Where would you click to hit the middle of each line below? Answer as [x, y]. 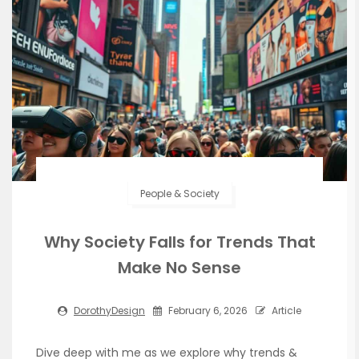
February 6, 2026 [207, 310]
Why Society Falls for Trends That [179, 242]
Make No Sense [179, 267]
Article [285, 310]
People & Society [179, 193]
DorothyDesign [109, 310]
